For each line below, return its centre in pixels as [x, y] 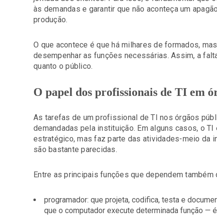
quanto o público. [63, 66]
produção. [51, 20]
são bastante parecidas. [75, 149]
